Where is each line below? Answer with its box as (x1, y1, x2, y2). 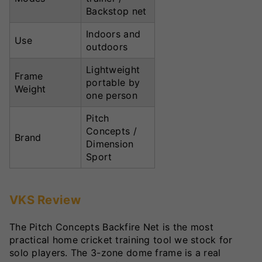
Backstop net (86, 5, 147, 18)
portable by (86, 77, 140, 89)
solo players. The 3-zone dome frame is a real (9, 246, 221, 258)
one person (86, 89, 137, 102)
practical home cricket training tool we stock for (9, 233, 233, 246)
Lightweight (86, 64, 140, 76)
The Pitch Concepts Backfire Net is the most (9, 220, 214, 233)
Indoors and (86, 28, 141, 40)
